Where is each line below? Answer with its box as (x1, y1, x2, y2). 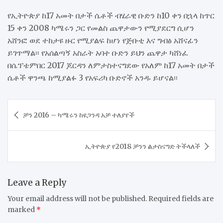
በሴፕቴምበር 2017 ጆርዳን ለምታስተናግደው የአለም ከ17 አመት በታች (7, 60, 215, 70)
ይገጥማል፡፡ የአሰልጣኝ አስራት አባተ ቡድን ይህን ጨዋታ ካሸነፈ (7, 47, 188, 58)
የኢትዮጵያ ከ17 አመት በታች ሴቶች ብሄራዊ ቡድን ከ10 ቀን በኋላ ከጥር (7, 10, 215, 20)
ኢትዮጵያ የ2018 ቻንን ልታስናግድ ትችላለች (85, 141, 200, 151)
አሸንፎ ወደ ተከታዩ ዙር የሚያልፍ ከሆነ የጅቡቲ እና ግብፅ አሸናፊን (7, 35, 198, 45)
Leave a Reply (7, 177, 67, 188)
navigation (7, 114, 75, 130)
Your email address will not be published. (7, 194, 147, 203)
